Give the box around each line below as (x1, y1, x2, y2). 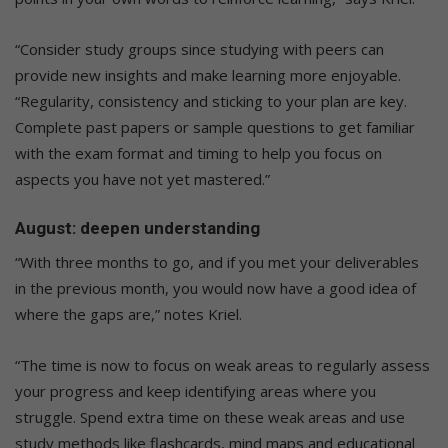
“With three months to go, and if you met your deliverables (15, 251, 419, 272)
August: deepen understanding (15, 218, 260, 239)
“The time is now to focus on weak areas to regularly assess (15, 354, 430, 375)
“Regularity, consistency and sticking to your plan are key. (15, 91, 407, 112)
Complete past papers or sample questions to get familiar (15, 117, 415, 138)
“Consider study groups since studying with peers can (15, 39, 384, 60)
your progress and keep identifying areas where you (15, 380, 376, 401)
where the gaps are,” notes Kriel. (15, 303, 242, 324)
